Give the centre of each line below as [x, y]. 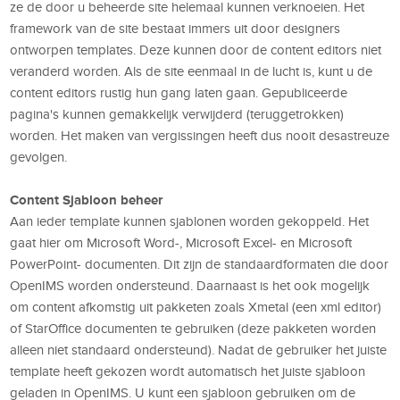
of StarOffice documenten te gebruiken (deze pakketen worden [193, 328]
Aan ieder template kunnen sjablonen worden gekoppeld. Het [190, 221]
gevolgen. [39, 157]
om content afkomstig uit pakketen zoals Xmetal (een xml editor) [196, 307]
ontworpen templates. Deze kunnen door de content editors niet [196, 50]
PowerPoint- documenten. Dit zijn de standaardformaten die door [200, 264]
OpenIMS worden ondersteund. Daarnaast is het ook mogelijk [190, 285]
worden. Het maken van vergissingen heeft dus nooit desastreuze [200, 135]
